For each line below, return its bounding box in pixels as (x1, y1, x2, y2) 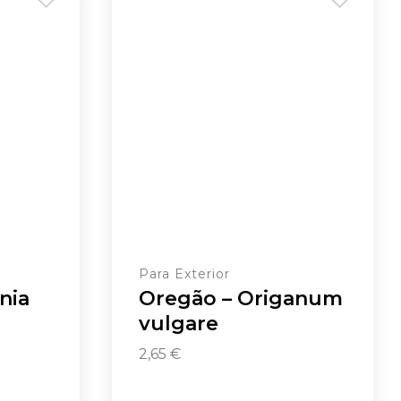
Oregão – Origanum (139, 286, 344, 311)
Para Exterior (139, 265, 231, 282)
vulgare (139, 311, 219, 336)
